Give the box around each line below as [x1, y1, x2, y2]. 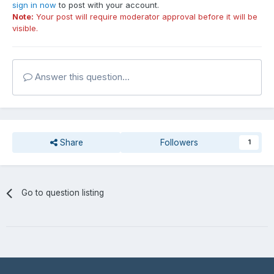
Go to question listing [21, 187, 104, 198]
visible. [12, 23, 38, 33]
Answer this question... [32, 71, 130, 83]
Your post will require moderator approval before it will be [34, 11, 257, 21]
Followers [160, 137, 198, 147]
